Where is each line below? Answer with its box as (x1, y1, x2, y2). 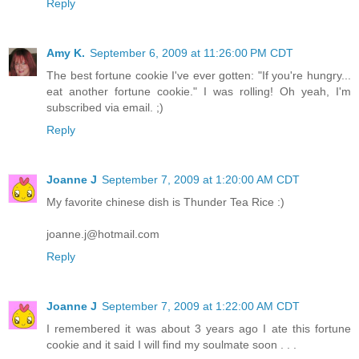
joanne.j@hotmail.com (46, 227, 159, 240)
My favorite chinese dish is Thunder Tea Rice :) (46, 195, 284, 208)
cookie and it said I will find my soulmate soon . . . (46, 337, 296, 351)
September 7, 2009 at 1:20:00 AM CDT (102, 172, 300, 186)
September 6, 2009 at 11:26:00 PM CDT (90, 46, 293, 59)
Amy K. (46, 46, 85, 59)
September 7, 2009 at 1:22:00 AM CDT (102, 299, 300, 313)
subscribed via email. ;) (46, 100, 163, 114)
